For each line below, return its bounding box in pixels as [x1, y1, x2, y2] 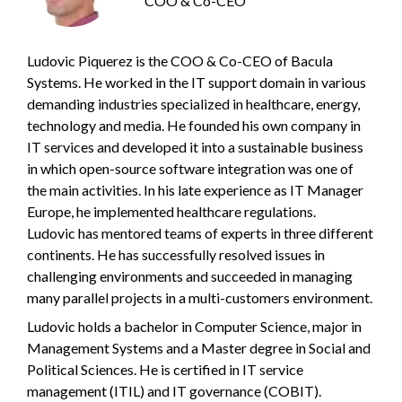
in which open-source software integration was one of [27, 159, 354, 177]
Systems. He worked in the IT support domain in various [27, 73, 366, 91]
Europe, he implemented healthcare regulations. [27, 202, 316, 220]
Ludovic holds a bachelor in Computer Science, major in [27, 317, 362, 335]
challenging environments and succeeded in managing [27, 267, 353, 284]
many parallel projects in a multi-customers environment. [27, 288, 372, 306]
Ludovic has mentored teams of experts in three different [27, 223, 373, 241]
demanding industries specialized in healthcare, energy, [27, 94, 360, 112]
